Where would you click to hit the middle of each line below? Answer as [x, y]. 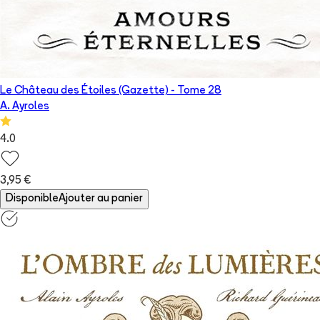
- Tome [188, 91]
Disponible [32, 199]
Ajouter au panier [101, 199]
